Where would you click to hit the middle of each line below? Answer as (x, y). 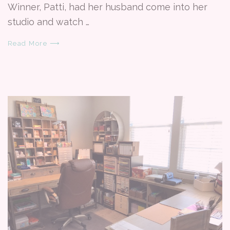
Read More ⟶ (34, 43)
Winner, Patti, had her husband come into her (108, 7)
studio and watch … (49, 22)
